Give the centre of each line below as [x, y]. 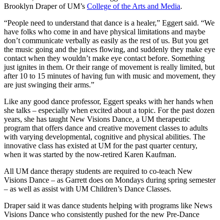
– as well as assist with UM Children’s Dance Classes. [88, 189]
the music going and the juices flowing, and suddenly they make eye [110, 50]
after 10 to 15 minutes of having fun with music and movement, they [110, 76]
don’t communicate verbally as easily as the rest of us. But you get [106, 41]
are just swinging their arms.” [49, 85]
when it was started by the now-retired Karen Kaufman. [90, 155]
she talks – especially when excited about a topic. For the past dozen [109, 110]
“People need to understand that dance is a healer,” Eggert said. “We [109, 23]
